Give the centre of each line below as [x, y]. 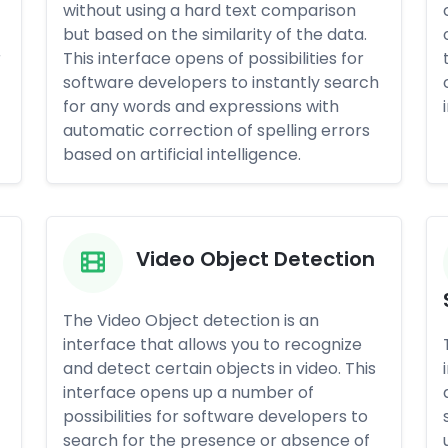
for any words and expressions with [201, 106]
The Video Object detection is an [191, 320]
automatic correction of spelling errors [216, 130]
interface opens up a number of [188, 392]
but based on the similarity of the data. [215, 34]
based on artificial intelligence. [182, 154]
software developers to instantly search [221, 82]
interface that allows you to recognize [212, 344]
